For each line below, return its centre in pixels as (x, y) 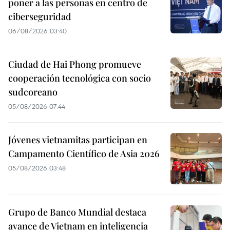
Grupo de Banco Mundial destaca (77, 212)
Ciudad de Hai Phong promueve (75, 64)
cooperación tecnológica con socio (80, 78)
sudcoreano (33, 92)
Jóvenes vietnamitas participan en (78, 139)
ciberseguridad (40, 16)
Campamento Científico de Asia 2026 (84, 153)
